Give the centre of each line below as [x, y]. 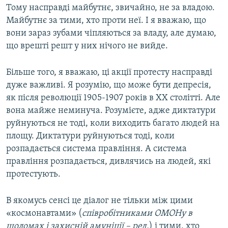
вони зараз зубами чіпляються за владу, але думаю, [111, 34]
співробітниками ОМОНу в [137, 214]
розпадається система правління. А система [96, 149]
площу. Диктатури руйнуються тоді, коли [90, 136]
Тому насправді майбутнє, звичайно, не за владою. [110, 8]
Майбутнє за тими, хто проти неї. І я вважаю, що [106, 21]
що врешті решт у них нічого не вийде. [87, 46]
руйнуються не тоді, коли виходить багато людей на [113, 124]
